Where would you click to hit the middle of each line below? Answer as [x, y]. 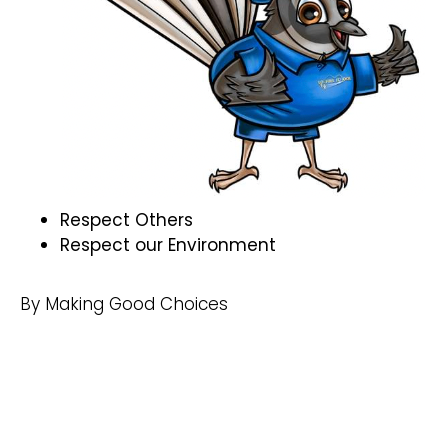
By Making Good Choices [124, 304]
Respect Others [126, 220]
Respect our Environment [168, 245]
